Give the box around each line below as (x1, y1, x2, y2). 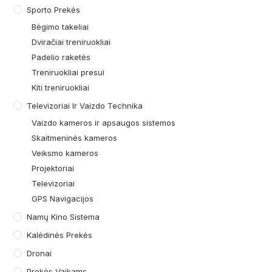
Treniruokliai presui (32, 67, 105, 78)
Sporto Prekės (27, 5, 81, 15)
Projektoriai (32, 163, 75, 174)
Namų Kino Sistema (27, 212, 100, 222)
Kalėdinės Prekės (27, 230, 93, 240)
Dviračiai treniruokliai (32, 37, 111, 47)
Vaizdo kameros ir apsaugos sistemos (32, 118, 176, 128)
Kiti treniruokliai (32, 83, 90, 93)
